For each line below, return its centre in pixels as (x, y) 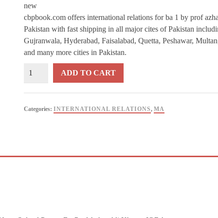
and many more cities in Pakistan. (75, 52)
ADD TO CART (88, 73)
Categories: (38, 109)
